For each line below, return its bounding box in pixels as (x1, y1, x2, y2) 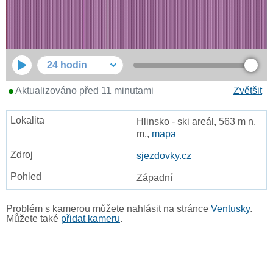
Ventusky (211, 204, 250, 214)
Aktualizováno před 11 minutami (13, 85, 154, 96)
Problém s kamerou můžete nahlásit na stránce (6, 204, 211, 214)
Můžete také (6, 213, 61, 224)
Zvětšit (233, 85, 262, 96)
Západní (136, 172, 172, 183)
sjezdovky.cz (136, 151, 191, 161)
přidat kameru (61, 213, 120, 224)
